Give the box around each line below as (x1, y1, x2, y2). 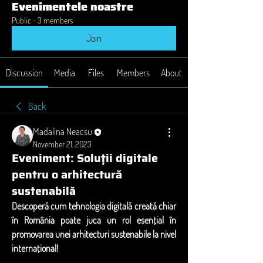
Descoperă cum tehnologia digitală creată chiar (12, 200, 176, 213)
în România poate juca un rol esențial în (12, 214, 176, 227)
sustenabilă (12, 181, 76, 201)
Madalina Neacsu (33, 126, 92, 137)
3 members (38, 15, 73, 25)
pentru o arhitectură (12, 165, 122, 184)
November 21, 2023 (33, 139, 92, 150)
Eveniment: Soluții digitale (12, 149, 158, 168)
